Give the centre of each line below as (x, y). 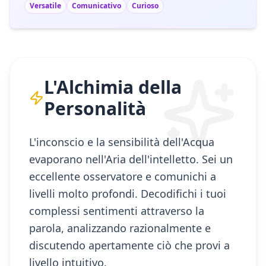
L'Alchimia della (113, 87)
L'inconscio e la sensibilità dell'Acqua (122, 142)
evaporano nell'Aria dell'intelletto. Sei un (131, 159)
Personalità (95, 108)
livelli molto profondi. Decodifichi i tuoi (128, 194)
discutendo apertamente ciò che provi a (129, 245)
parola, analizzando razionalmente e (120, 228)
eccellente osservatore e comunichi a (123, 176)
